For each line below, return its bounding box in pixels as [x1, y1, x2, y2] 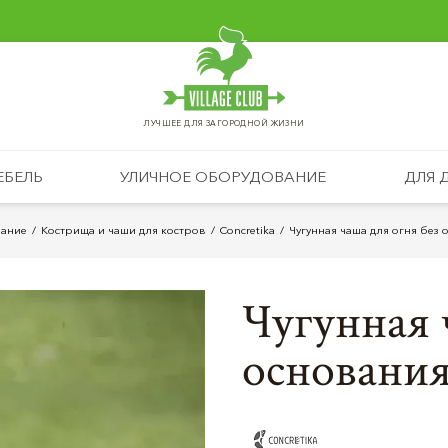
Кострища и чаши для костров [41, 223, 206, 237]
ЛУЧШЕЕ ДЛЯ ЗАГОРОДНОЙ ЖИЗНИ [143, 118, 305, 128]
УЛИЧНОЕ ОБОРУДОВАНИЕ [120, 167, 327, 186]
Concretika [220, 223, 275, 237]
